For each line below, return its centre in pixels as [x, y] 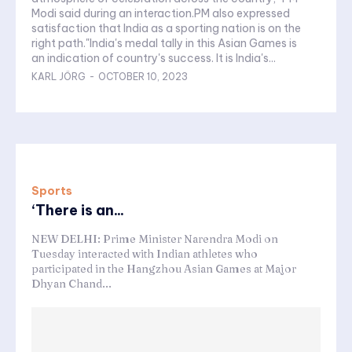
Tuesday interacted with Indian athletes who [145, 253]
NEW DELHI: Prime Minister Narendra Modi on [155, 238]
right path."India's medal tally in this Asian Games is [164, 43]
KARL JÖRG [59, 76]
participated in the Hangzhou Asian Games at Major [164, 268]
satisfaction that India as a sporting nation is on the [166, 28]
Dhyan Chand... [71, 283]
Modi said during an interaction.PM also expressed [161, 13]
